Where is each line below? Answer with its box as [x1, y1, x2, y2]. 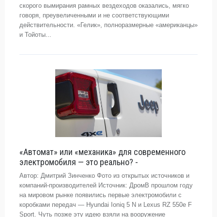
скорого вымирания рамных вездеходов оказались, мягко [19, 2, 189, 9]
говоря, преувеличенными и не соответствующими [19, 12, 169, 19]
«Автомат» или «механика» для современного [19, 147, 186, 157]
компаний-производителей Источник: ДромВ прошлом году [19, 182, 193, 189]
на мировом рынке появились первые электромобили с [19, 191, 182, 199]
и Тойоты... [19, 31, 51, 38]
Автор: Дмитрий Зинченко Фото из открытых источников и [19, 172, 189, 179]
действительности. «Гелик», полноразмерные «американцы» [19, 21, 198, 29]
